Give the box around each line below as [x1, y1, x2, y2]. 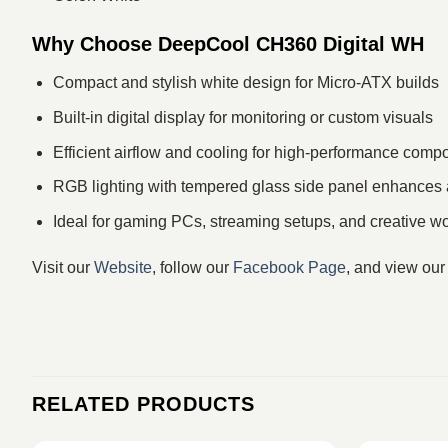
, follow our [152, 258, 233, 276]
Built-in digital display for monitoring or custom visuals [52, 108, 433, 126]
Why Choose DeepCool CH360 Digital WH [32, 33, 424, 56]
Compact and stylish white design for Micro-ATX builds [52, 74, 439, 92]
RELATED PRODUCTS [32, 393, 255, 416]
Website [94, 258, 152, 276]
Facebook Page [233, 258, 346, 276]
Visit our [32, 258, 94, 276]
